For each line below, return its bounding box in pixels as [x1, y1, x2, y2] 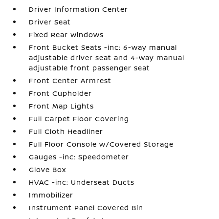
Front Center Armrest [29, 76, 112, 85]
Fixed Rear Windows [29, 30, 104, 39]
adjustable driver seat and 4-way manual [29, 53, 185, 62]
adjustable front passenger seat [29, 63, 151, 72]
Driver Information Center [29, 4, 129, 14]
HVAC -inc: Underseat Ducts [29, 177, 135, 187]
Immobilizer [29, 190, 74, 199]
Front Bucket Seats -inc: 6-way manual [29, 43, 177, 52]
